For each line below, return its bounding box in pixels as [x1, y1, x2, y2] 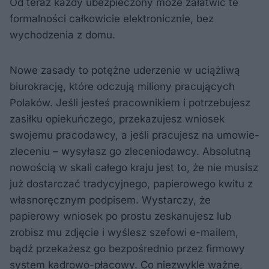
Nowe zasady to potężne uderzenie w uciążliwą [10, 64, 240, 76]
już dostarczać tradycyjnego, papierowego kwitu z [10, 177, 253, 190]
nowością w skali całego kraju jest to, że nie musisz [10, 161, 258, 174]
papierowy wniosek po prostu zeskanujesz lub [10, 210, 231, 222]
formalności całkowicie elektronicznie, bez [10, 12, 214, 25]
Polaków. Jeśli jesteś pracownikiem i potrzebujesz [10, 96, 250, 109]
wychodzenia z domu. [10, 28, 115, 41]
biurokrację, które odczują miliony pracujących [10, 80, 235, 92]
